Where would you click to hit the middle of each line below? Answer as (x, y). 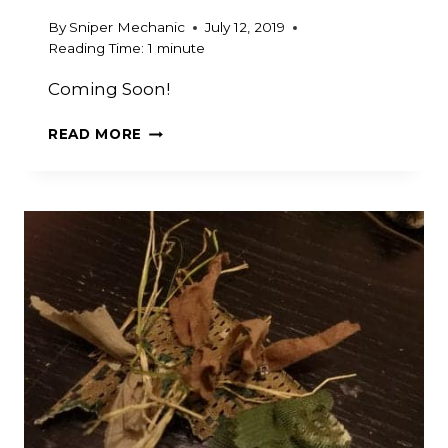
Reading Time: (96, 48)
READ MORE (95, 134)
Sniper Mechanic (127, 27)
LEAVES (171, 150)
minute (181, 48)
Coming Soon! (109, 89)
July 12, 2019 (245, 27)
